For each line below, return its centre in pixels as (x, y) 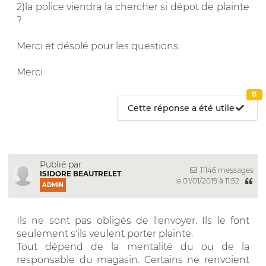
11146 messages (226, 170)
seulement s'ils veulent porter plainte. (105, 233)
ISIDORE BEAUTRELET (80, 173)
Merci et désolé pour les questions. (98, 46)
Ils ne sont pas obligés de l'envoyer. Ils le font (133, 220)
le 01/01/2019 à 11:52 (208, 181)
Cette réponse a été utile (181, 108)
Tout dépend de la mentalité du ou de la (133, 246)
